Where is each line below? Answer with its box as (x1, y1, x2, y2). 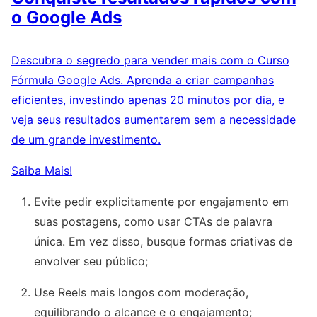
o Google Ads (11, 7, 122, 28)
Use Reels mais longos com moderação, (34, 285, 248, 300)
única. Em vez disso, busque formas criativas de (34, 234, 292, 249)
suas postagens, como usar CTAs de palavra (34, 214, 272, 229)
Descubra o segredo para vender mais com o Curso (11, 53, 289, 68)
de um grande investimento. (11, 132, 161, 147)
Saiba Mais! (11, 163, 72, 178)
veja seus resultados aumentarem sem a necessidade (11, 113, 296, 127)
